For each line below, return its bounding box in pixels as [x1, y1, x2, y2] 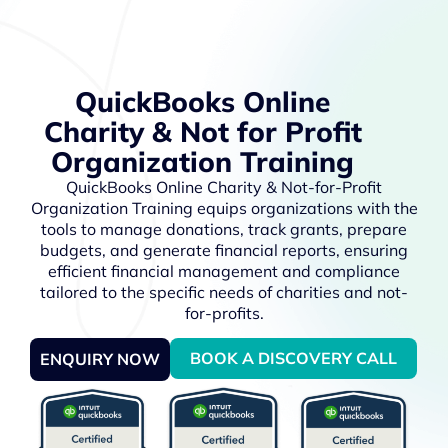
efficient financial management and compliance [48, 261, 400, 281]
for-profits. [184, 303, 264, 323]
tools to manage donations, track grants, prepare [41, 219, 407, 239]
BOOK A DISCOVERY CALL [190, 348, 397, 369]
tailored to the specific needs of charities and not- [40, 282, 408, 302]
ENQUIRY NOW [40, 349, 160, 370]
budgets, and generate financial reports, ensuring [40, 240, 408, 260]
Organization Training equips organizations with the [30, 198, 418, 218]
